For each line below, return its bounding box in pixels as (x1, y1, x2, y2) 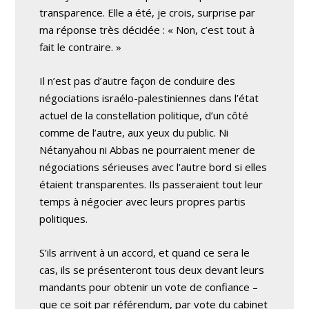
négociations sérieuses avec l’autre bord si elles (39, 159, 268, 174)
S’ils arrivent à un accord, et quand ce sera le (39, 245, 250, 259)
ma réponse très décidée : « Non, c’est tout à (39, 22, 255, 37)
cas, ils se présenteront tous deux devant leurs (39, 262, 265, 277)
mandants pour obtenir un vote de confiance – (39, 279, 259, 294)
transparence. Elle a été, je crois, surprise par (39, 5, 256, 19)
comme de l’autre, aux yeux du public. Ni (39, 125, 229, 139)
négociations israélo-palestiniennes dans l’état (39, 90, 259, 105)
